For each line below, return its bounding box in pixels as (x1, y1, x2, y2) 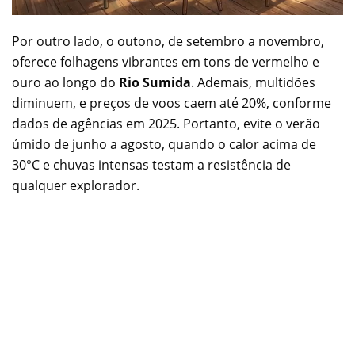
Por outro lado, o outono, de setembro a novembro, (12, 32, 324, 50)
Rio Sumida (119, 73, 191, 91)
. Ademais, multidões (191, 73, 315, 91)
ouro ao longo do (12, 73, 119, 91)
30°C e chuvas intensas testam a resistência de (12, 155, 291, 174)
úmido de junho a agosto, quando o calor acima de (12, 135, 316, 153)
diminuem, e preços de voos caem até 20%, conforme (12, 94, 331, 112)
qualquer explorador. (12, 176, 139, 194)
